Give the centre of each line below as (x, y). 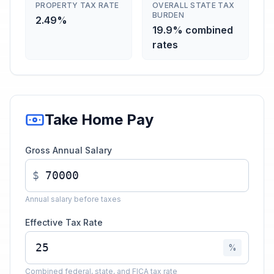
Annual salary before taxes (73, 199)
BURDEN (168, 15)
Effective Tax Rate (64, 222)
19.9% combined (193, 30)
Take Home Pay (99, 120)
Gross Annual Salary (68, 150)
